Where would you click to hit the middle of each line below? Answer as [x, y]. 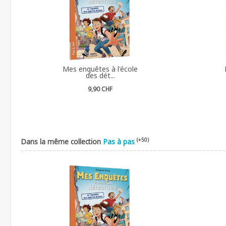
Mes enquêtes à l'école [100, 69]
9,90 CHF [100, 89]
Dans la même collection [62, 141]
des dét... [100, 75]
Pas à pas [119, 141]
